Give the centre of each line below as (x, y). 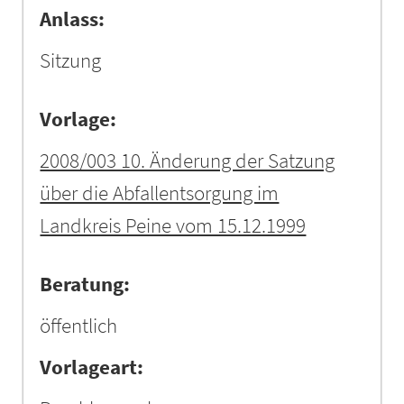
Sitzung (71, 60)
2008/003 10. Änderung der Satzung (188, 160)
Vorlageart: (92, 367)
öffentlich (79, 325)
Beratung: (85, 284)
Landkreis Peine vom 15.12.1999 (173, 225)
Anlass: (73, 18)
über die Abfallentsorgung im (160, 193)
